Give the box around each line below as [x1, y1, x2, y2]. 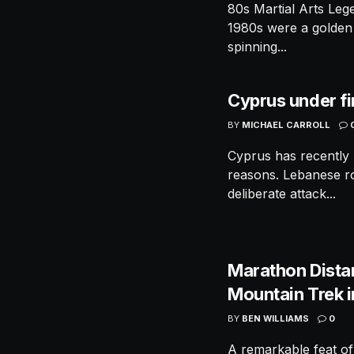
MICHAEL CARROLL [242, 119, 330, 130]
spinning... [228, 38, 287, 55]
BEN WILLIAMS [242, 313, 309, 325]
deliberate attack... [228, 185, 336, 201]
